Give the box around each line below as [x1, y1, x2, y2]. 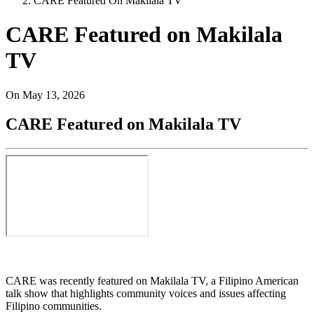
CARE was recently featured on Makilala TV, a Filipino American [6, 275, 299, 287]
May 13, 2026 [22, 88, 85, 101]
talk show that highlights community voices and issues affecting [6, 287, 286, 300]
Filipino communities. [6, 300, 104, 313]
